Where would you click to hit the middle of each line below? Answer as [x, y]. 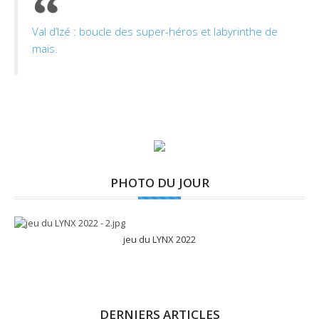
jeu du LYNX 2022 [159, 239]
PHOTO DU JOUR [159, 183]
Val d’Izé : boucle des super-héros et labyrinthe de [155, 31]
